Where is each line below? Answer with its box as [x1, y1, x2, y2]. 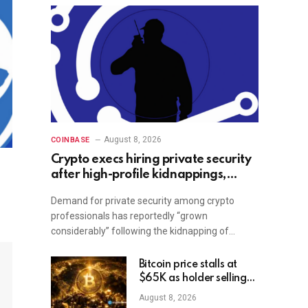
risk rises [138, 287, 179, 298]
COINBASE [50, 135, 90, 145]
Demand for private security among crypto [50, 195, 234, 207]
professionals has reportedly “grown [50, 210, 208, 222]
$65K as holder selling [138, 273, 247, 285]
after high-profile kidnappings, [50, 168, 226, 181]
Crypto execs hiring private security [50, 153, 252, 166]
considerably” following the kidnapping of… [50, 225, 235, 237]
